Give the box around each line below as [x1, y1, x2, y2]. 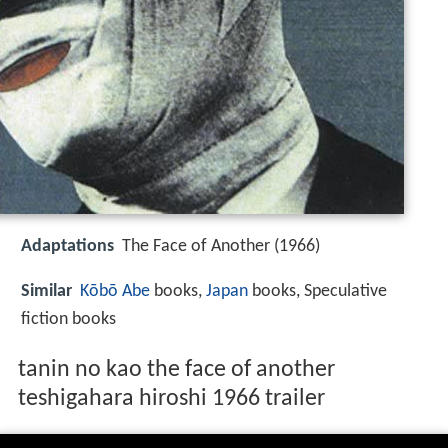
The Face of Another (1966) [122, 237, 320, 257]
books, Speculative [248, 281, 387, 301]
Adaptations [21, 237, 114, 257]
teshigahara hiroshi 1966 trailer [17, 387, 325, 412]
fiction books [21, 309, 116, 329]
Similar [21, 281, 72, 301]
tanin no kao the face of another [17, 358, 335, 383]
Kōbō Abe [80, 281, 150, 301]
